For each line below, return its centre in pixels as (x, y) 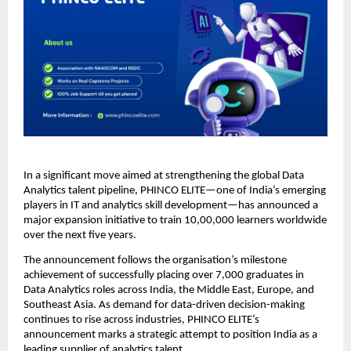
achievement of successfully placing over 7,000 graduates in (164, 276)
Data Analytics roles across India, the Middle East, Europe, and (169, 291)
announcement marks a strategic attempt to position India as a (170, 335)
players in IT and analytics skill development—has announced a (171, 205)
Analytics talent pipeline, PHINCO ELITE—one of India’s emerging (175, 190)
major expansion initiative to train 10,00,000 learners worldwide (175, 220)
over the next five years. (80, 235)
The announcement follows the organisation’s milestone (155, 261)
